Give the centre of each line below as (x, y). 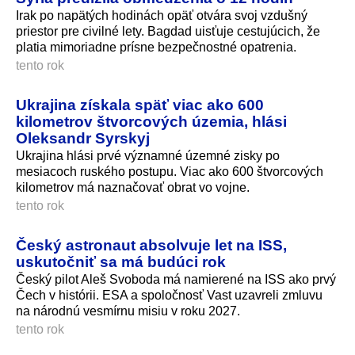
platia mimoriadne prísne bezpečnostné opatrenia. (156, 48)
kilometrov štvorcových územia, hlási (151, 122)
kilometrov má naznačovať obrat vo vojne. (133, 188)
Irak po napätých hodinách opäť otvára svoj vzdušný (162, 16)
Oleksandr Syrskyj (83, 138)
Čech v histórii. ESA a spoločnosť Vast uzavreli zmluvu (169, 296)
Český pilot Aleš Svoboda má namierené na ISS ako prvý (176, 280)
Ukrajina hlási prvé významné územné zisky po (148, 156)
